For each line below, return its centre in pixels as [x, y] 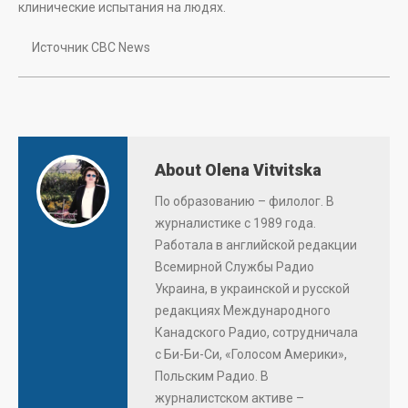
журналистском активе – [229, 398]
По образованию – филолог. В [245, 202]
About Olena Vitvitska [238, 170]
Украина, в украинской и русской [252, 289]
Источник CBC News [84, 48]
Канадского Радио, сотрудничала [256, 333]
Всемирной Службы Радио [235, 267]
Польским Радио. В [212, 377]
